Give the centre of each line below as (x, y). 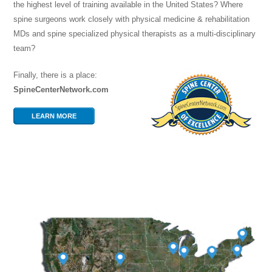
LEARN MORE (54, 116)
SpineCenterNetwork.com (61, 89)
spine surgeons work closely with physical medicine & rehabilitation (132, 19)
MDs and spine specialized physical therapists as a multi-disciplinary (135, 34)
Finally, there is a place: (56, 75)
